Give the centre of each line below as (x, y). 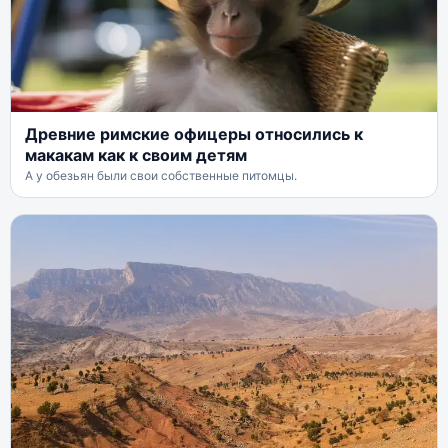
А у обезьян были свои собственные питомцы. (161, 175)
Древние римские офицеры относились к (194, 133)
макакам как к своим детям (136, 154)
